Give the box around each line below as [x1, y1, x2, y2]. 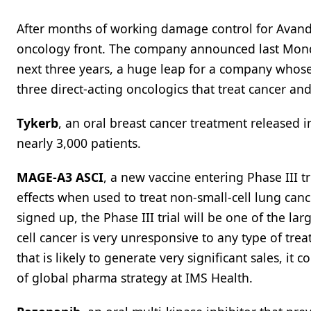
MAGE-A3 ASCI [17, 169, 103, 185]
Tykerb [17, 115, 58, 131]
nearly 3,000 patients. [17, 135, 141, 151]
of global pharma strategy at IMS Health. [17, 269, 253, 286]
